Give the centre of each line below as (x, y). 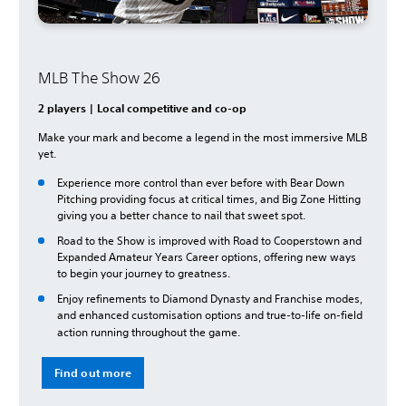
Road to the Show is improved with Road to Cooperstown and (209, 240)
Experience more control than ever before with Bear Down (201, 182)
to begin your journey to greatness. (144, 273)
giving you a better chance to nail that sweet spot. (181, 215)
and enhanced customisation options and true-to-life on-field (210, 314)
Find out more (93, 372)
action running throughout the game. (149, 332)
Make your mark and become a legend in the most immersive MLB (203, 137)
